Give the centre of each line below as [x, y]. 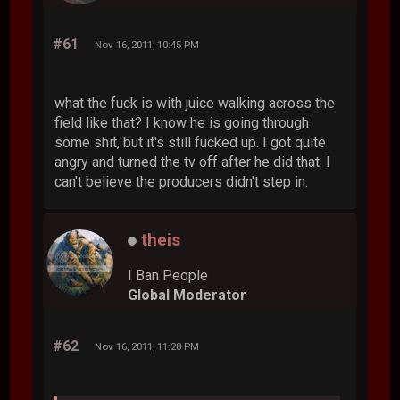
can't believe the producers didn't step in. [182, 182]
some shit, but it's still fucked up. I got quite [191, 142]
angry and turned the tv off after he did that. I [193, 162]
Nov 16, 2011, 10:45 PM [147, 45]
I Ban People [168, 275]
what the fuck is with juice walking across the [195, 103]
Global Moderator [187, 295]
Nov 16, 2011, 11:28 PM [147, 346]
